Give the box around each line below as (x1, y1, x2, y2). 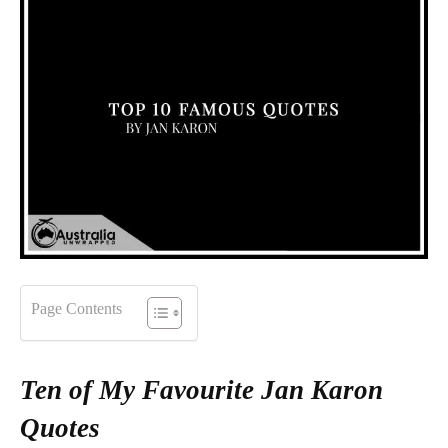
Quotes (20, 412, 107, 443)
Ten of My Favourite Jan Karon (20, 374, 383, 405)
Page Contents (31, 299, 122, 317)
